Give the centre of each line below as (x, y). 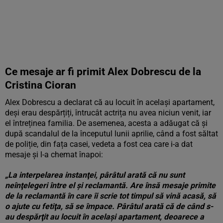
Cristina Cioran (41, 85)
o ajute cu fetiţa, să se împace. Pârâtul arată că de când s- (109, 206)
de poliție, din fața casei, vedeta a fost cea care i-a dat (99, 144)
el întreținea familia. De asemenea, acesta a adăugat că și (106, 123)
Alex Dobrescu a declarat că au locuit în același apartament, (110, 102)
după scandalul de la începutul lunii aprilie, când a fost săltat (111, 134)
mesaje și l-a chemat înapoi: (54, 155)
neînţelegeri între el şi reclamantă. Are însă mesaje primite (110, 185)
